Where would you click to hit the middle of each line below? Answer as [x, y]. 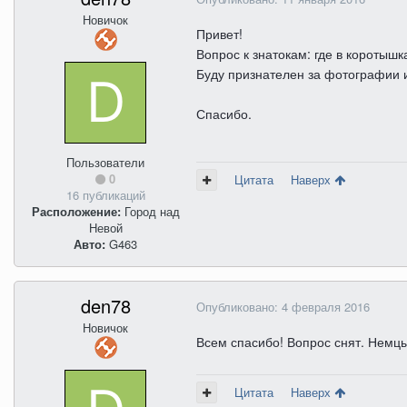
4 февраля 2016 [326, 307]
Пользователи [105, 162]
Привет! [219, 34]
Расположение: [76, 211]
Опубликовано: [239, 307]
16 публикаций [105, 195]
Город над [150, 211]
